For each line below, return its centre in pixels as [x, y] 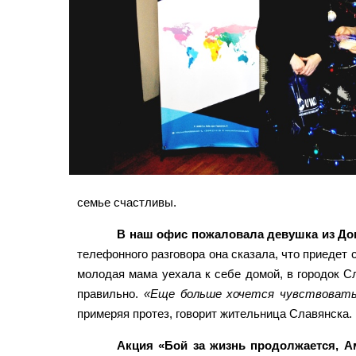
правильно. [110, 294]
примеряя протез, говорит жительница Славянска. [215, 313]
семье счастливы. [127, 202]
